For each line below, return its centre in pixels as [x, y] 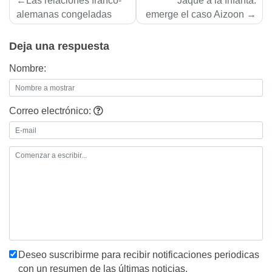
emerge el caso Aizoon [195, 15]
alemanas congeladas [64, 15]
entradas [39, 35]
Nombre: [28, 68]
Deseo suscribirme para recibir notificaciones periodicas [139, 255]
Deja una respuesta [59, 46]
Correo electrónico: [51, 111]
